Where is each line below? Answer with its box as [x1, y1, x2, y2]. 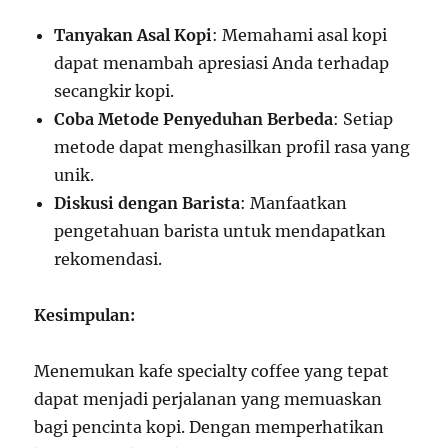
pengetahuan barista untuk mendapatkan [54, 221, 387, 241]
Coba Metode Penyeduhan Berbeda [54, 109, 334, 129]
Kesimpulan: [34, 305, 136, 325]
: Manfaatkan [240, 193, 348, 213]
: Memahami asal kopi [212, 25, 388, 45]
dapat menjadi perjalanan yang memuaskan [34, 389, 383, 409]
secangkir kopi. [54, 81, 175, 101]
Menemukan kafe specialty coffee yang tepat [34, 361, 390, 381]
